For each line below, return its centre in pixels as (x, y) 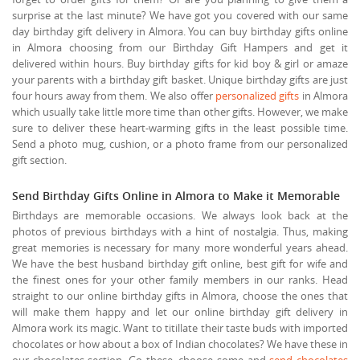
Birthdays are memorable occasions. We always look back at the (180, 215)
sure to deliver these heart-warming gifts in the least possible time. (180, 127)
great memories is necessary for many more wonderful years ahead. (180, 247)
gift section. (39, 160)
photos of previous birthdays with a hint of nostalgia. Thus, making (180, 231)
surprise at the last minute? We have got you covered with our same (180, 15)
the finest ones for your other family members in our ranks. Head (180, 279)
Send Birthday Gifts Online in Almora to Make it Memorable (176, 195)
